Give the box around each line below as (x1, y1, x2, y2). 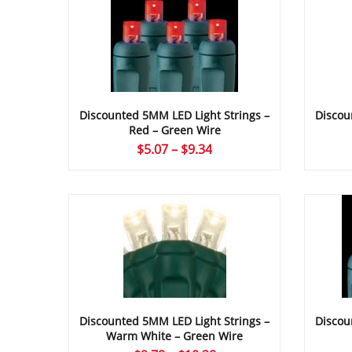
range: (211, 157, 249, 175)
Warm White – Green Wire (106, 328, 243, 344)
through (211, 192, 260, 210)
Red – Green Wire (128, 123, 221, 138)
